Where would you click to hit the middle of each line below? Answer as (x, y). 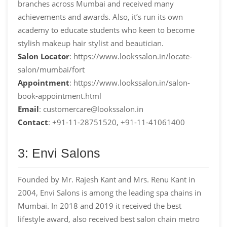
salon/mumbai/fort (51, 69)
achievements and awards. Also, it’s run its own (100, 16)
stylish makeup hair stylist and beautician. (91, 43)
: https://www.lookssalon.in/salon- (130, 82)
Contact (33, 122)
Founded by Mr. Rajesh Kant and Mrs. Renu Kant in (106, 179)
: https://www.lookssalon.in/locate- (131, 56)
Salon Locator (44, 56)
